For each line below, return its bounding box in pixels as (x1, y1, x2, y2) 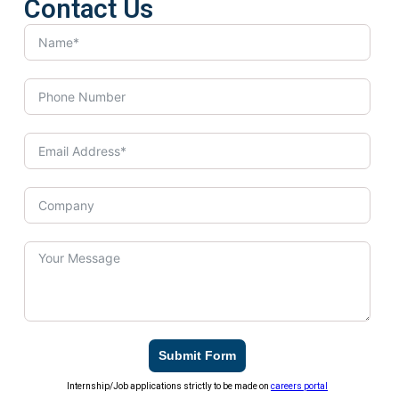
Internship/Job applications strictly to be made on (67, 380, 272, 391)
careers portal (271, 380, 329, 391)
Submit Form (159, 347, 237, 362)
